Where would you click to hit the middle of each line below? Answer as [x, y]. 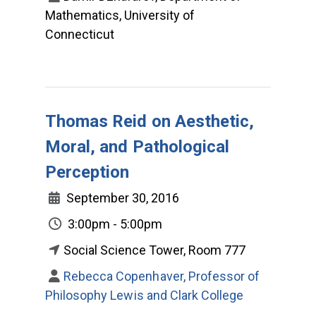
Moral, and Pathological [138, 146]
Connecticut [80, 34]
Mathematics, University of [120, 15]
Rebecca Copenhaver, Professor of [162, 276]
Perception [87, 172]
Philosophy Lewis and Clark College [145, 295]
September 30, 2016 [121, 197]
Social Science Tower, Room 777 [154, 250]
